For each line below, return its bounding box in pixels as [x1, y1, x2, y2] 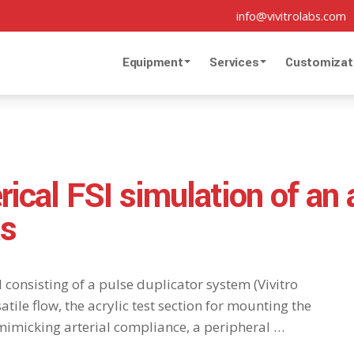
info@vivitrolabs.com [235, 7, 346, 24]
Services [209, 53, 262, 71]
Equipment [122, 53, 186, 71]
